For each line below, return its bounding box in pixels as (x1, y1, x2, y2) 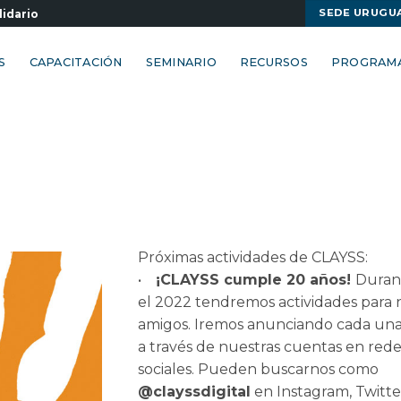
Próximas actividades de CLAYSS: (138, 248, 368, 266)
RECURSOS (239, 55, 308, 69)
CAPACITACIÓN (29, 55, 123, 69)
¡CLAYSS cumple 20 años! (156, 270, 355, 288)
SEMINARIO (145, 55, 217, 69)
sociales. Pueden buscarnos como (138, 360, 379, 378)
